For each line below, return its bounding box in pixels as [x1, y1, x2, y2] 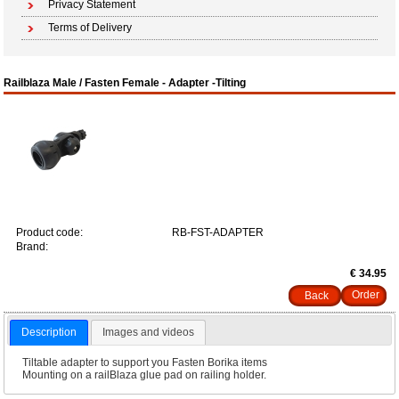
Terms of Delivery [48, 21, 133, 34]
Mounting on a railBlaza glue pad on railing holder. [21, 368, 266, 381]
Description [21, 325, 77, 338]
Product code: [16, 226, 84, 239]
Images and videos [102, 325, 194, 338]
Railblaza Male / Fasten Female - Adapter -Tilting [4, 77, 247, 89]
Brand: [16, 240, 49, 253]
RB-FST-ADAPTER [172, 226, 265, 239]
